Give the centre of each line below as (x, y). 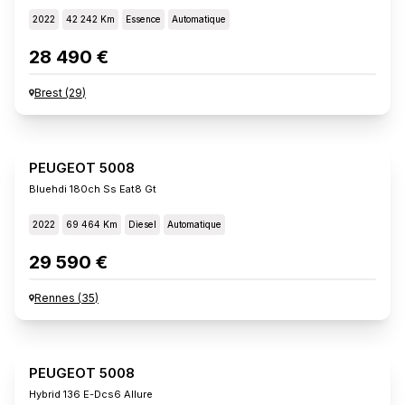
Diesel (142, 224)
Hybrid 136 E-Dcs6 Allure (91, 394)
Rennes (55, 297)
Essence (143, 19)
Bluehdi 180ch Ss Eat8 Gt (93, 188)
